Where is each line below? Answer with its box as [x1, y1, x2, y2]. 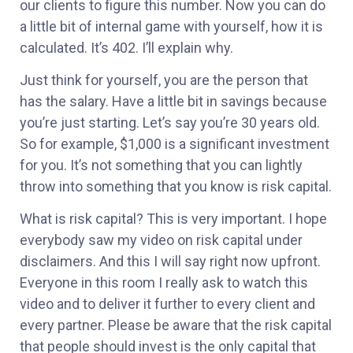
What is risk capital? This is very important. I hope [20, 210, 327, 228]
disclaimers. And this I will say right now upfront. [20, 253, 321, 270]
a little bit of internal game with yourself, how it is [20, 17, 323, 35]
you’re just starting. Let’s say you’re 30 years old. [20, 114, 320, 132]
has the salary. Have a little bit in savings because [20, 93, 327, 110]
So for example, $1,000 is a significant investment [20, 136, 329, 153]
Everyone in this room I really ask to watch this [20, 274, 308, 292]
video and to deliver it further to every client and [20, 295, 315, 313]
